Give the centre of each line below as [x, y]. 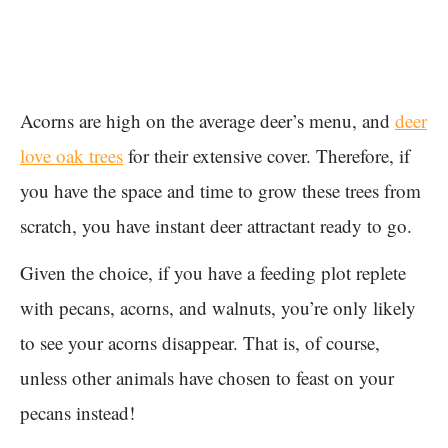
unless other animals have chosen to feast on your [207, 378]
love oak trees [71, 156]
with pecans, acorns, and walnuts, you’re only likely [218, 308]
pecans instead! [77, 413]
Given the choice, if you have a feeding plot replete [213, 273]
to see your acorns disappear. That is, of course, [200, 343]
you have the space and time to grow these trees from [220, 191]
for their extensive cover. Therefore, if [266, 156]
